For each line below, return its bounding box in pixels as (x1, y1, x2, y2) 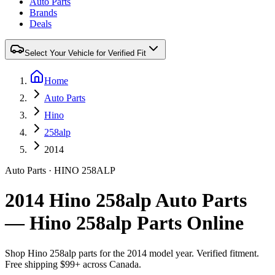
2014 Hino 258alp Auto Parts (5, 189, 247, 212)
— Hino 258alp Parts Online (5, 212, 244, 234)
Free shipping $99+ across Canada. (5, 258, 141, 269)
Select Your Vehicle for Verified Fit (25, 48, 146, 58)
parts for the (76, 247, 127, 258)
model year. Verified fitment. (147, 247, 259, 258)
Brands (29, 7, 57, 18)
